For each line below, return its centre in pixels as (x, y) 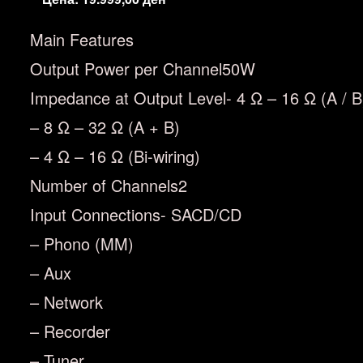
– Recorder (70, 331)
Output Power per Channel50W (143, 68)
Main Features (82, 39)
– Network (66, 302)
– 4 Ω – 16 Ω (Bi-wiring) (115, 156)
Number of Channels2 (109, 185)
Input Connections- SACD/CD (136, 214)
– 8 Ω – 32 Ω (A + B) (105, 127)
